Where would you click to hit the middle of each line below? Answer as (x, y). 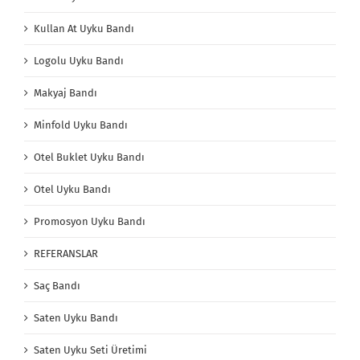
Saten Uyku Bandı (76, 318)
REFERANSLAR (66, 254)
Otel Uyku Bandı (72, 190)
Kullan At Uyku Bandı (84, 29)
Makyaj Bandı (65, 93)
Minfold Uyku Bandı (81, 125)
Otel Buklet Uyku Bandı (89, 157)
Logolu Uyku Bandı (79, 61)
